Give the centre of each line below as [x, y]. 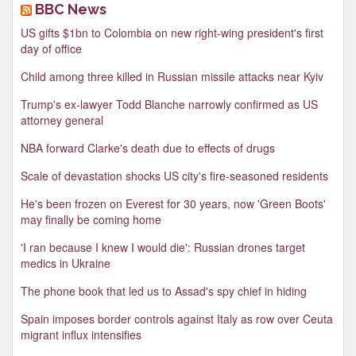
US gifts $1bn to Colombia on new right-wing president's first [172, 32]
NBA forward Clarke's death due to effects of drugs [148, 147]
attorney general [62, 120]
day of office [51, 48]
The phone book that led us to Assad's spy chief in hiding [164, 290]
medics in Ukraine [66, 263]
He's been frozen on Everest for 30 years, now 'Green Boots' [173, 203]
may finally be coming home [91, 219]
